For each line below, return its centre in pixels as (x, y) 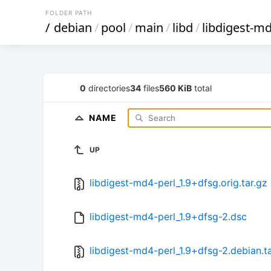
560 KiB (175, 88)
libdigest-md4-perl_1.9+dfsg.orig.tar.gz (178, 183)
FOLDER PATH (69, 13)
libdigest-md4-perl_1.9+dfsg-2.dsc (168, 217)
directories (108, 88)
